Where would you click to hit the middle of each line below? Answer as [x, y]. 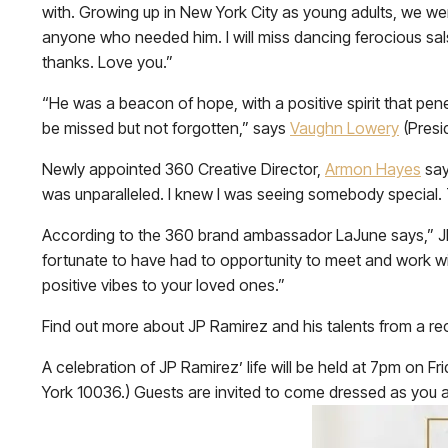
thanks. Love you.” [107, 62]
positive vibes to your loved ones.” [163, 285]
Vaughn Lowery [344, 128]
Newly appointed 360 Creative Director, [183, 169]
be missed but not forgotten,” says [166, 128]
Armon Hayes [373, 169]
